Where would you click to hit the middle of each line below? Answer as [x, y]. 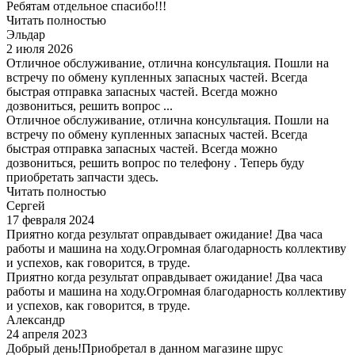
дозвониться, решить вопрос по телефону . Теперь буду [155, 163]
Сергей [26, 206]
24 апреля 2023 [47, 334]
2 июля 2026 [40, 49]
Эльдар [26, 35]
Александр [36, 320]
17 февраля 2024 [50, 220]
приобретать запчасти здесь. [82, 177]
